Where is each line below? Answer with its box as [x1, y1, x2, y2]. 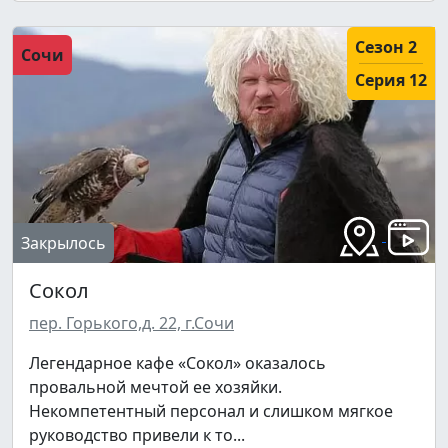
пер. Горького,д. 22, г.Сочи [29, 312, 234, 335]
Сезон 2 [355, 36, 417, 59]
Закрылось [21, 232, 106, 255]
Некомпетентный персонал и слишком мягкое [29, 400, 393, 423]
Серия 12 [355, 69, 427, 92]
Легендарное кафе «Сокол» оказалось [29, 352, 326, 375]
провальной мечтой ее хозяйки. [29, 376, 282, 399]
